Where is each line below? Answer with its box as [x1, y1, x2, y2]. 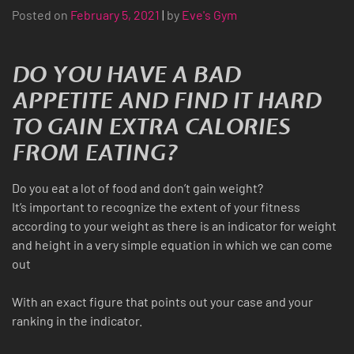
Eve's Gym [182, 7, 237, 23]
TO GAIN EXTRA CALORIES [12, 114, 290, 142]
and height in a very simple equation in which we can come [12, 237, 333, 253]
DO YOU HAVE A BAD [12, 62, 240, 90]
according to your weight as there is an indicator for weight [12, 218, 337, 234]
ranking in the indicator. [12, 313, 142, 329]
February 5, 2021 [70, 7, 160, 23]
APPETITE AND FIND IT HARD [12, 88, 321, 116]
